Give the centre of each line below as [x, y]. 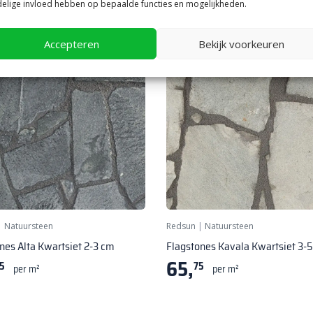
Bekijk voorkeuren [241, 44]
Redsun [181, 226]
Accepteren [71, 44]
